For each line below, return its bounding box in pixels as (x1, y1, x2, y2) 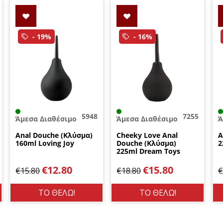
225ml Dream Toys (116, 146, 181, 156)
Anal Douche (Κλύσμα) (15, 130, 93, 140)
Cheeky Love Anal (116, 130, 178, 140)
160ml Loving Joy (15, 138, 75, 148)
